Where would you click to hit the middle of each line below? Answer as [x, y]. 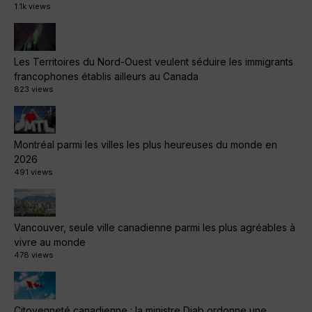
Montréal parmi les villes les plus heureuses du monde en [146, 145]
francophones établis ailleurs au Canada [106, 77]
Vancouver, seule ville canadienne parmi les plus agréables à [155, 228]
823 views [34, 89]
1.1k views [32, 7]
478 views [34, 255]
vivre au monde [50, 242]
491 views [33, 172]
